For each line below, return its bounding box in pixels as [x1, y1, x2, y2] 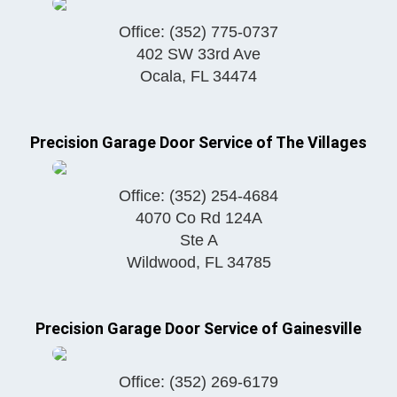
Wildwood [126, 253, 196, 271]
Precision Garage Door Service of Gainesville [35, 318, 362, 338]
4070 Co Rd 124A [135, 208, 262, 227]
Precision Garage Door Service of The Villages [30, 132, 367, 152]
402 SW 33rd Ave [136, 44, 261, 63]
